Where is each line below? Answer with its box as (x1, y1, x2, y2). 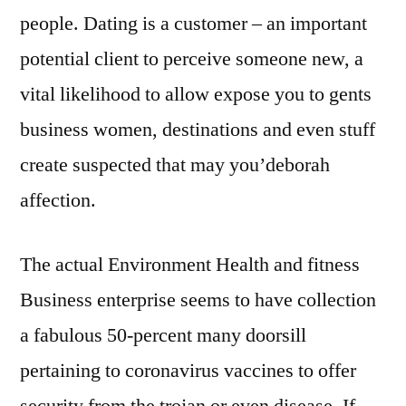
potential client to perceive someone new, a (20, 46, 363, 72)
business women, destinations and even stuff (20, 117, 375, 142)
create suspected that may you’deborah (20, 152, 330, 178)
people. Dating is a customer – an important (20, 11, 367, 36)
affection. (20, 188, 96, 213)
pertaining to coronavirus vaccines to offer (20, 358, 356, 383)
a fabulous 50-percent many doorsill (20, 323, 306, 348)
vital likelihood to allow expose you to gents (20, 82, 372, 107)
